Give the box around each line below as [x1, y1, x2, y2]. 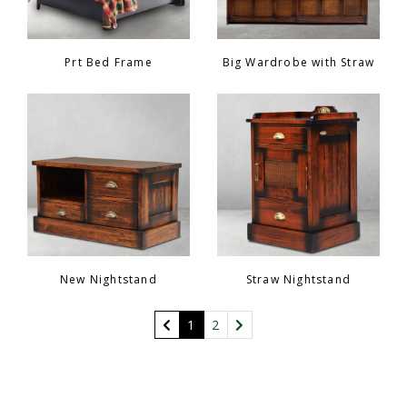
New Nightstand [60, 271, 157, 287]
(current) [194, 314, 255, 333]
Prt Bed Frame [65, 54, 153, 70]
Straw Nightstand [245, 271, 352, 287]
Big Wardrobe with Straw [222, 54, 375, 70]
